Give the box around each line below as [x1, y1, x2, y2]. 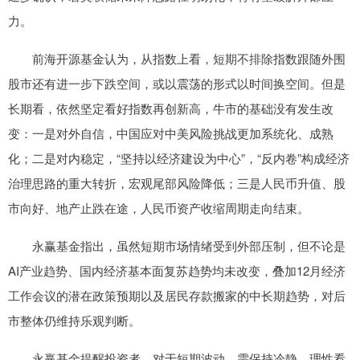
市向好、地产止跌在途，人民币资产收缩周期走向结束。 [8, 198, 309, 216]
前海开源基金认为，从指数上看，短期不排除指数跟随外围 [8, 49, 346, 67]
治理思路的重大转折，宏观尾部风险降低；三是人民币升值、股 [8, 174, 346, 191]
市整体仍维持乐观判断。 [8, 311, 141, 329]
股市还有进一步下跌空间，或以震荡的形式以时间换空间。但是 [8, 74, 346, 92]
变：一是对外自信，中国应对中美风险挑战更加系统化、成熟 [8, 124, 333, 141]
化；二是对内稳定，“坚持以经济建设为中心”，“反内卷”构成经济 [8, 149, 350, 166]
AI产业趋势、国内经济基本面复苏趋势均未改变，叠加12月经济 [8, 261, 346, 279]
